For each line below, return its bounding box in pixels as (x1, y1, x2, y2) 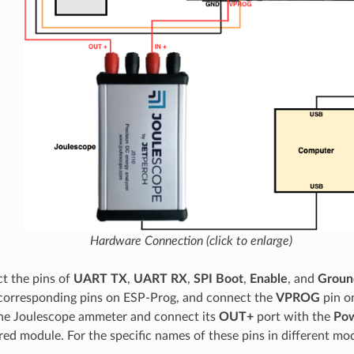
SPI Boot (193, 272, 243, 285)
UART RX (133, 272, 187, 285)
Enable (249, 272, 288, 285)
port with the (253, 310, 333, 323)
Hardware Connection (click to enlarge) (90, 234, 292, 247)
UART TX (73, 272, 127, 285)
